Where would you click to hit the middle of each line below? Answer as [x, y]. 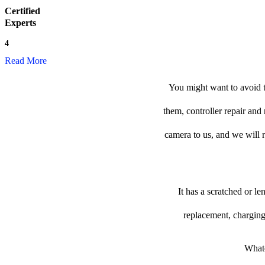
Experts [20, 23]
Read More [26, 61]
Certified [22, 11]
